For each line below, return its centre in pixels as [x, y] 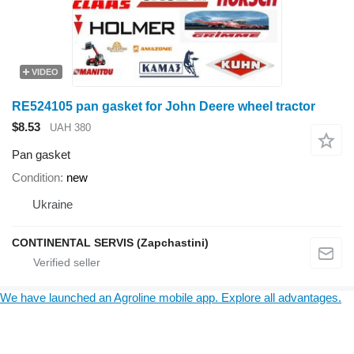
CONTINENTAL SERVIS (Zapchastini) [110, 242]
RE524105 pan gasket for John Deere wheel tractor [164, 106]
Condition [36, 177]
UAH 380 [70, 128]
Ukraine [53, 204]
